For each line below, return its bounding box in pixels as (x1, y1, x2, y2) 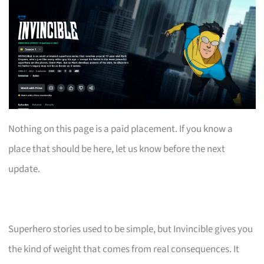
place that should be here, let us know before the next (8, 141, 226, 156)
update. (8, 161, 41, 176)
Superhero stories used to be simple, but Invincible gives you (8, 222, 253, 236)
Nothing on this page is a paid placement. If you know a (8, 121, 233, 136)
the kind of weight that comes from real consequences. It (8, 242, 240, 256)
